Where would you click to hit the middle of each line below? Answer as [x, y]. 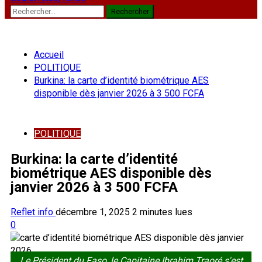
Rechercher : [35, 10]
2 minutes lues [162, 212]
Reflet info [33, 212]
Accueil [49, 55]
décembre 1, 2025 [94, 212]
